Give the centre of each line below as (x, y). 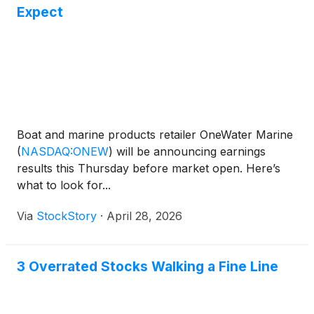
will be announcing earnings (189, 152)
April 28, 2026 (144, 216)
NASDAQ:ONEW (65, 152)
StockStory (67, 216)
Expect (40, 12)
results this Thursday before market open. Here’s (149, 169)
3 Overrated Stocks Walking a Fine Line (148, 267)
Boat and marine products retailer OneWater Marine (155, 135)
